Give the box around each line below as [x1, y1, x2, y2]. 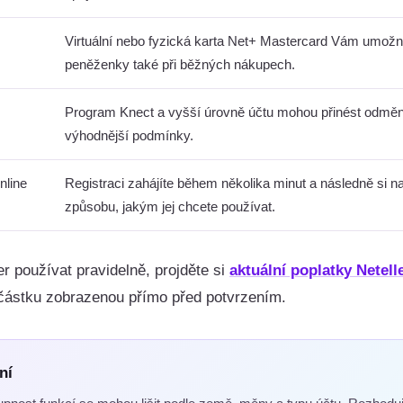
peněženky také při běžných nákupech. [65, 57, 295, 72]
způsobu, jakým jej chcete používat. [65, 199, 275, 214]
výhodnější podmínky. [65, 128, 193, 143]
